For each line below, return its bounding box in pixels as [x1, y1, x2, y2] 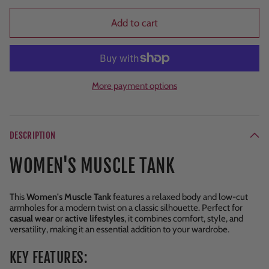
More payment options [92, 80, 177, 91]
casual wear [10, 213, 53, 224]
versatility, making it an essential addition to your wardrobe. [10, 223, 229, 235]
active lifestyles [65, 213, 124, 224]
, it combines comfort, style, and [124, 213, 243, 224]
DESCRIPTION [10, 129, 56, 141]
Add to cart [111, 16, 158, 29]
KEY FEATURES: [10, 248, 88, 267]
